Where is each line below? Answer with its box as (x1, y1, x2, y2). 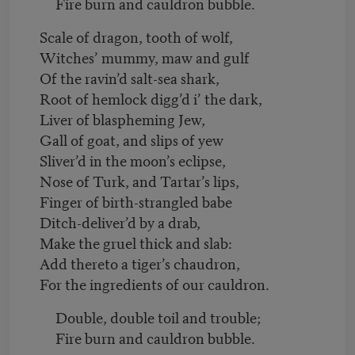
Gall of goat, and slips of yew (39, 128, 239, 150)
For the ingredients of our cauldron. (39, 272, 269, 294)
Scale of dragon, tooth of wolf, (39, 25, 252, 47)
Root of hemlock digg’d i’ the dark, (39, 86, 278, 109)
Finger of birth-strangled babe (39, 189, 251, 212)
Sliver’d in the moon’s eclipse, (39, 148, 242, 170)
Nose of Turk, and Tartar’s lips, (39, 169, 255, 191)
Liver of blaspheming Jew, (39, 107, 224, 129)
